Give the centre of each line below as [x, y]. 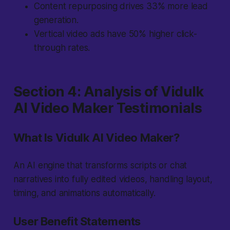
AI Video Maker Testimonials [108, 108]
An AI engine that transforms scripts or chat [100, 166]
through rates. [62, 48]
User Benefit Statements [77, 222]
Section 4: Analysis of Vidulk [108, 92]
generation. [56, 20]
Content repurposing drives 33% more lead [121, 6]
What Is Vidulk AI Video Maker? [96, 138]
